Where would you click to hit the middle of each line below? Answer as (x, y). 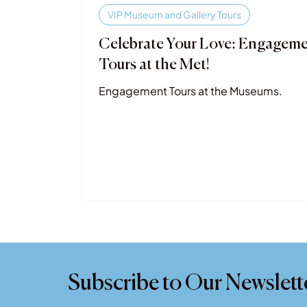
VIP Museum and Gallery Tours (175, 14)
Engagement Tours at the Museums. (191, 91)
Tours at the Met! (155, 65)
